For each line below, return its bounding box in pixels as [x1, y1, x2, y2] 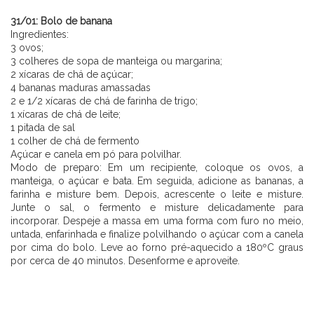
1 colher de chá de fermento [11, 135, 139, 146]
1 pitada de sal [11, 121, 75, 133]
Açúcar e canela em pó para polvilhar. [11, 148, 182, 160]
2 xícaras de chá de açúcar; [11, 68, 133, 80]
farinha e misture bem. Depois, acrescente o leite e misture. [11, 188, 303, 200]
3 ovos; [11, 41, 43, 53]
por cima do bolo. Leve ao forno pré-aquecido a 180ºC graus [11, 241, 303, 253]
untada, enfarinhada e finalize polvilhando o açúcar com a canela [11, 228, 303, 240]
